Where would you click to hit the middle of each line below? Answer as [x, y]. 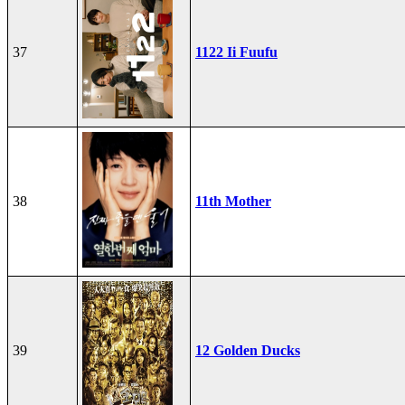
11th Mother [233, 201]
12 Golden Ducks [248, 350]
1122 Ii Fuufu [236, 52]
